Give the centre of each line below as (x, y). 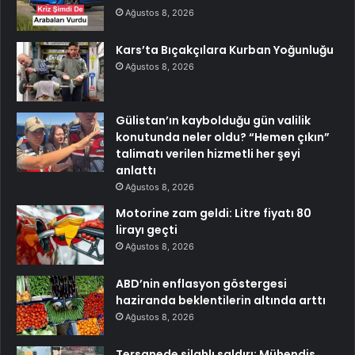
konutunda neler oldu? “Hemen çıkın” (223, 137)
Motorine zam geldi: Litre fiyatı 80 (214, 214)
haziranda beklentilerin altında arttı (221, 301)
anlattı (136, 171)
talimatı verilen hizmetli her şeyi (208, 154)
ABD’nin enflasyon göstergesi (201, 284)
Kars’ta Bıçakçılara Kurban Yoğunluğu (225, 50)
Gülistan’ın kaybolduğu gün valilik (213, 121)
